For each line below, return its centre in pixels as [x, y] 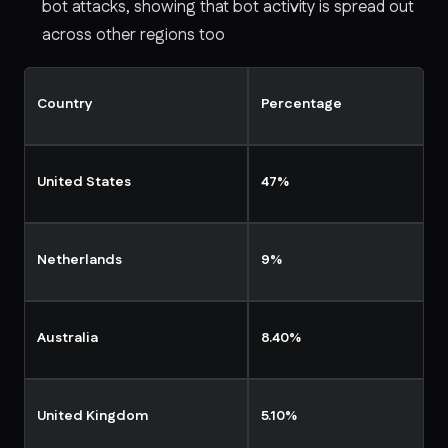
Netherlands [79, 260]
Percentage [301, 104]
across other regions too [133, 35]
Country [65, 104]
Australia [67, 338]
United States [84, 182]
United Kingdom [92, 416]
